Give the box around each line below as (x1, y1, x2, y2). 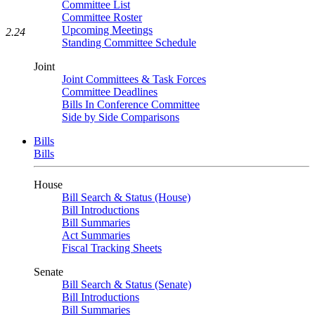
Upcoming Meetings (62, 24, 153, 36)
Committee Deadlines (62, 86, 157, 98)
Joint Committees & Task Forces (62, 73, 206, 85)
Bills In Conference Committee (62, 98, 200, 110)
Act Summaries (62, 229, 130, 241)
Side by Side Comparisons (62, 111, 179, 123)
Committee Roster (62, 11, 142, 23)
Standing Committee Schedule (62, 37, 196, 49)
